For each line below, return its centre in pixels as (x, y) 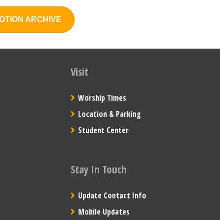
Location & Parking (109, 114)
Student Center (103, 130)
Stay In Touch (98, 170)
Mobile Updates (104, 211)
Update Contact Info (112, 195)
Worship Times (102, 98)
